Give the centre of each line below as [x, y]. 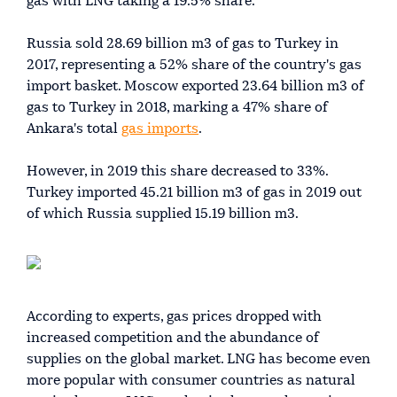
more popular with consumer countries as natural [191, 381]
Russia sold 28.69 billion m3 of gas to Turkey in [183, 44]
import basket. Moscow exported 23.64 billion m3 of [195, 86]
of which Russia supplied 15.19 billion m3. [163, 214]
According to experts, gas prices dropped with [174, 317]
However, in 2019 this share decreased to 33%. [177, 171]
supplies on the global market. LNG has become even [198, 359]
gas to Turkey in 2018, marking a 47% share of [177, 108]
